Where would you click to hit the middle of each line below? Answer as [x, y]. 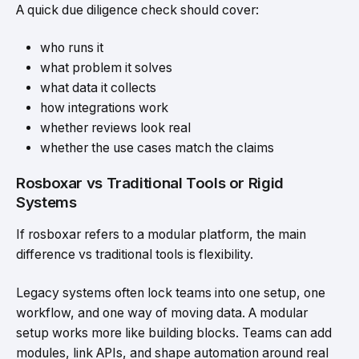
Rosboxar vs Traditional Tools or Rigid [150, 184]
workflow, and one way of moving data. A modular [162, 313]
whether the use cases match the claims [157, 148]
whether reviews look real [115, 128]
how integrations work [104, 108]
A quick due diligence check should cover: [137, 10]
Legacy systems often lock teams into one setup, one [171, 292]
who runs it [72, 48]
